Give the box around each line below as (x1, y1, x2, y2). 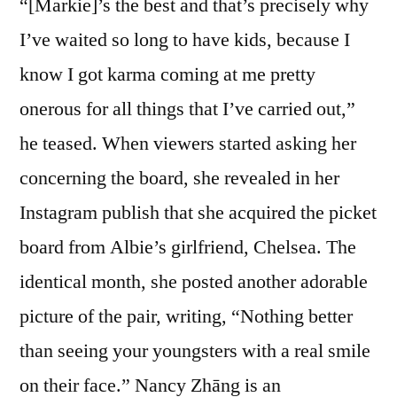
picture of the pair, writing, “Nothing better (19, 303, 353, 329)
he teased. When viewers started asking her (19, 130, 356, 156)
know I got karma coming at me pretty (19, 61, 315, 87)
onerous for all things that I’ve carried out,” (19, 96, 355, 121)
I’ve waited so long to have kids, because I (19, 27, 350, 52)
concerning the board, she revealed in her (19, 165, 339, 191)
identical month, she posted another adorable (19, 269, 368, 294)
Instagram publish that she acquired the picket (19, 199, 377, 225)
